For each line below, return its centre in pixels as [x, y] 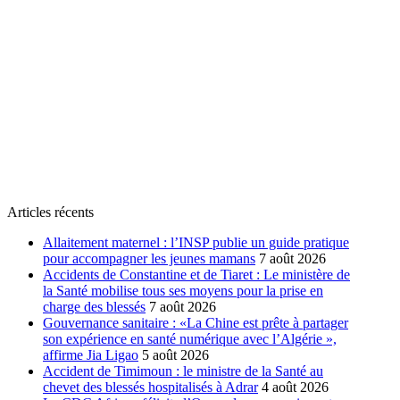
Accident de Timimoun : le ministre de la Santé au [183, 371]
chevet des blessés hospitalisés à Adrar [150, 387]
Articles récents [50, 212]
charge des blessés [94, 307]
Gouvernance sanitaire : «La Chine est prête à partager [196, 323]
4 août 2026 [295, 387]
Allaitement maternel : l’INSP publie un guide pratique [196, 243]
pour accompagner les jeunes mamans [149, 259]
